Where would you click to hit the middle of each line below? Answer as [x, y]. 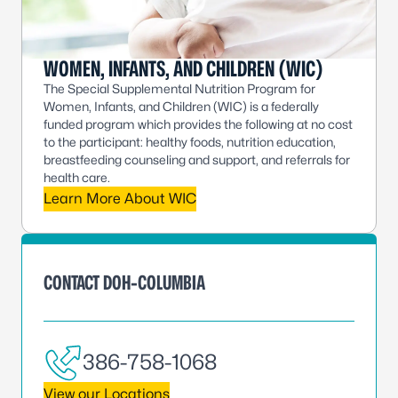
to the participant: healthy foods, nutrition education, [190, 142]
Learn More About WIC [120, 199]
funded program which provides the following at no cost [198, 124]
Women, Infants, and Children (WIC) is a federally [181, 107]
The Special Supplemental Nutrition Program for [179, 89]
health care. [77, 178]
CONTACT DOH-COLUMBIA [124, 283]
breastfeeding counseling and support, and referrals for [197, 160]
